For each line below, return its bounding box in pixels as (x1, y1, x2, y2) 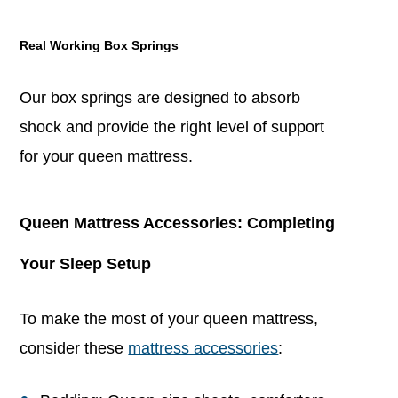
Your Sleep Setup (20, 254, 152, 273)
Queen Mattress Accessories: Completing (20, 213, 336, 232)
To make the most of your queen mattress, (20, 309, 319, 328)
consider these (20, 338, 129, 357)
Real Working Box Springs (20, 37, 179, 52)
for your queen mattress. (20, 147, 194, 165)
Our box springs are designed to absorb (20, 88, 301, 107)
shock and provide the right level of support (20, 117, 325, 136)
